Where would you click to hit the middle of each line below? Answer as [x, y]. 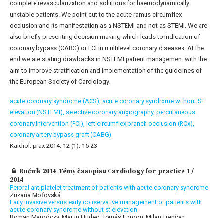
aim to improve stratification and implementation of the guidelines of [106, 71]
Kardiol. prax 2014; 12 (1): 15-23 [54, 146]
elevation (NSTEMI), [38, 112]
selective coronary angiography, [111, 112]
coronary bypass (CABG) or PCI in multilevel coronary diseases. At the [107, 48]
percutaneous [176, 112]
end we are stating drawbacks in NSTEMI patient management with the [108, 59]
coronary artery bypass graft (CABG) [61, 135]
